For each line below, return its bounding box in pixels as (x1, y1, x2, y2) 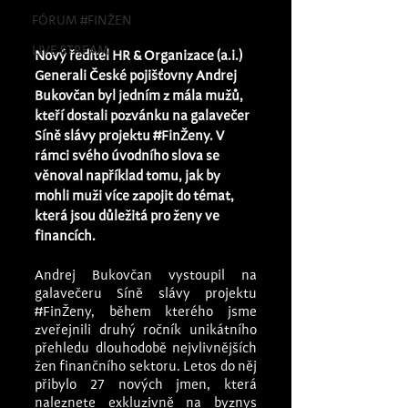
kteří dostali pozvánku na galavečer (35, 109, 252, 124)
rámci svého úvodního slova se (35, 149, 222, 164)
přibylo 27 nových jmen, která (35, 378, 257, 393)
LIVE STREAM (32, 45, 109, 57)
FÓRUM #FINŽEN (32, 15, 132, 27)
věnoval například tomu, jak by (35, 169, 223, 184)
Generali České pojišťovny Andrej (35, 69, 240, 84)
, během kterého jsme (91, 305, 257, 320)
